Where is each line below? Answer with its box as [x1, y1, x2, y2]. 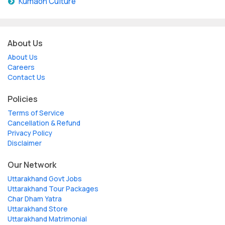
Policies [8, 93, 38, 104]
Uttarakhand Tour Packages [8, 184, 98, 193]
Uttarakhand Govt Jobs [8, 174, 82, 183]
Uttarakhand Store [8, 204, 68, 213]
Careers [8, 62, 35, 72]
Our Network [8, 159, 56, 170]
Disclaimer [8, 138, 42, 148]
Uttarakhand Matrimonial [8, 214, 87, 223]
